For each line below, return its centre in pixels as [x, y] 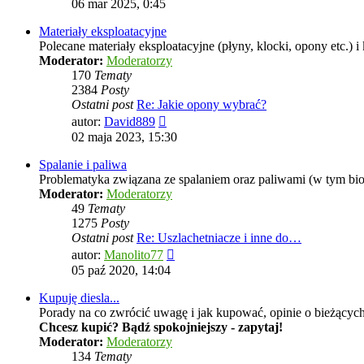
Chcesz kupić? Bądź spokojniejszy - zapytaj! [161, 327]
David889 [130, 122]
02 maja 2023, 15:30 [124, 137]
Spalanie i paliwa [83, 165]
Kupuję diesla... [79, 298]
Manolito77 [134, 255]
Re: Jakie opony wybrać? [201, 105]
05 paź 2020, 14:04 [121, 271]
